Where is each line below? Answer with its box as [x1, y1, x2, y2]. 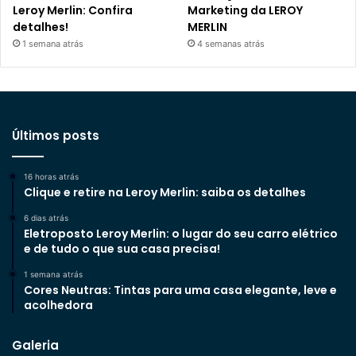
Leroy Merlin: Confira [13, 2, 133, 18]
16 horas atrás [24, 171, 79, 181]
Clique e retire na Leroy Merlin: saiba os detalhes [24, 184, 306, 200]
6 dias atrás [24, 212, 68, 222]
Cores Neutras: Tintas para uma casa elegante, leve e [24, 281, 337, 298]
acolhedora [24, 296, 93, 313]
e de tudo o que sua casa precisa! [24, 240, 220, 257]
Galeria [12, 336, 59, 354]
